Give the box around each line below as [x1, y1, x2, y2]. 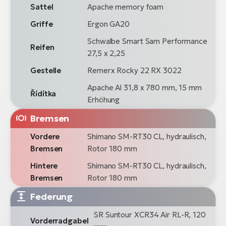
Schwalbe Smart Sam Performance [87, 36, 207, 46]
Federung [30, 190, 73, 202]
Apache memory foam [87, 2, 164, 12]
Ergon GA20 [87, 19, 130, 29]
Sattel [30, 2, 53, 12]
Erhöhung [87, 94, 120, 104]
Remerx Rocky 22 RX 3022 [87, 65, 182, 75]
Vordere [30, 131, 60, 141]
